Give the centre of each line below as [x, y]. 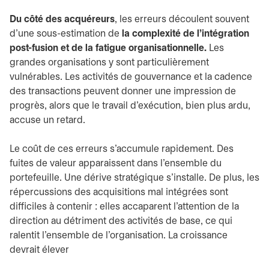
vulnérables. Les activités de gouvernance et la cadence [131, 77]
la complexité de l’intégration [186, 34]
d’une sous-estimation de [66, 34]
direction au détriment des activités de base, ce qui [121, 221]
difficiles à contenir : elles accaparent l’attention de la [124, 207]
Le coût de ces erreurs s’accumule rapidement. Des [122, 149]
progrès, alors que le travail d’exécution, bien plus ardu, [130, 106]
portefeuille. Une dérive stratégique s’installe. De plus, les [134, 178]
